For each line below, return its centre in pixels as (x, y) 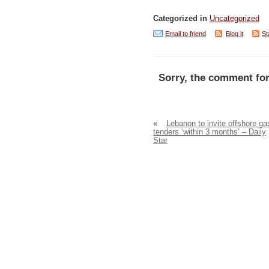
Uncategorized (234, 18)
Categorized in (181, 18)
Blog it (234, 33)
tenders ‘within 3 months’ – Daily (210, 132)
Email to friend (186, 33)
